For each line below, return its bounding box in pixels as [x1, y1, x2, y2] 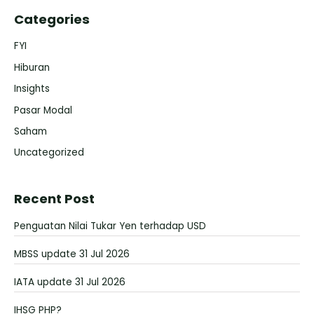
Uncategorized [14, 146, 84, 160]
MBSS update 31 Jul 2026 [14, 247, 130, 261]
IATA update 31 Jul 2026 [14, 275, 125, 289]
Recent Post [14, 189, 95, 207]
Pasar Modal [14, 103, 72, 117]
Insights [14, 82, 50, 96]
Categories [14, 11, 90, 29]
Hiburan [14, 60, 50, 74]
